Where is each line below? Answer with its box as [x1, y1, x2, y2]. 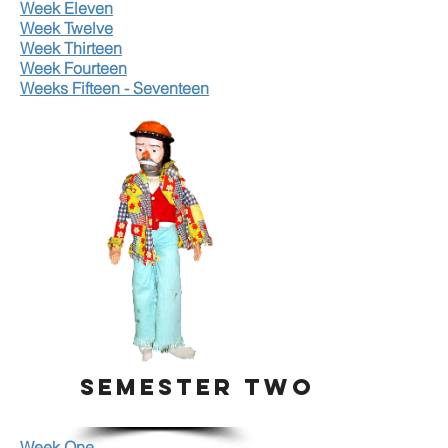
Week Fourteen [20, 58, 127, 78]
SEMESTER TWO [80, 373, 315, 401]
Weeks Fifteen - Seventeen [20, 78, 209, 98]
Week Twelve [20, 18, 113, 38]
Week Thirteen [20, 38, 122, 58]
